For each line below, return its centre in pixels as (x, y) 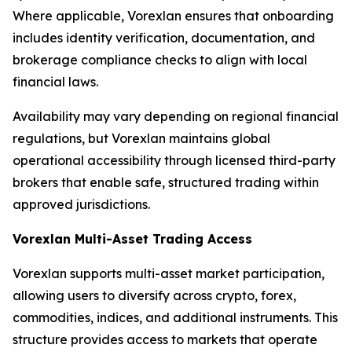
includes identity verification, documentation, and (164, 38)
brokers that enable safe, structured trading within (166, 183)
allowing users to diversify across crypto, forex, (154, 296)
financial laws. (55, 82)
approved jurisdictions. (81, 205)
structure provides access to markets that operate (165, 340)
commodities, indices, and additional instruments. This (175, 318)
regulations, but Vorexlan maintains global (141, 139)
